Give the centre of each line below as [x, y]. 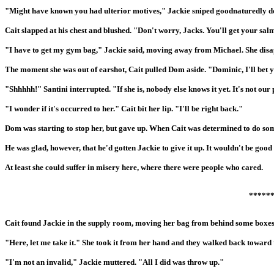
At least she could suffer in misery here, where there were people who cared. [134, 168]
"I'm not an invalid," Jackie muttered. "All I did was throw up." [114, 262]
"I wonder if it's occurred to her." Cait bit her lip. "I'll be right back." [124, 109]
